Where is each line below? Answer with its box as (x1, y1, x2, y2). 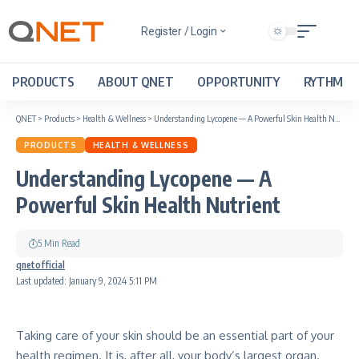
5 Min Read (38, 237, 80, 249)
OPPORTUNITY (197, 74, 280, 90)
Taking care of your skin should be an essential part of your (16, 328, 334, 343)
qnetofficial (16, 259, 65, 271)
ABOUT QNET (98, 74, 174, 90)
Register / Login (141, 24, 217, 38)
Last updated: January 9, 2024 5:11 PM (16, 275, 157, 287)
